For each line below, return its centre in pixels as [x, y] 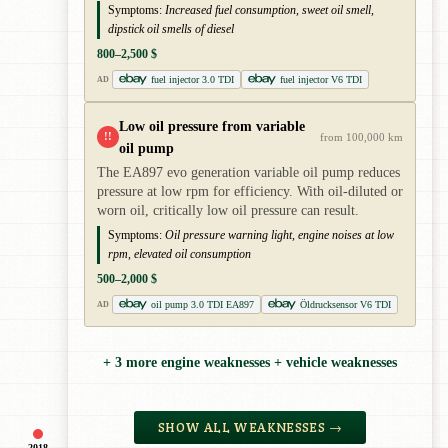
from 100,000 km [361, 136]
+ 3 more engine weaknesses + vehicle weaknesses [250, 362]
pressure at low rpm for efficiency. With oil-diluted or [250, 191]
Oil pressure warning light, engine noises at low [279, 234]
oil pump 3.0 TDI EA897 [202, 304]
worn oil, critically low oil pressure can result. [228, 210]
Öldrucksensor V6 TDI [345, 304]
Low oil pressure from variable [212, 125]
